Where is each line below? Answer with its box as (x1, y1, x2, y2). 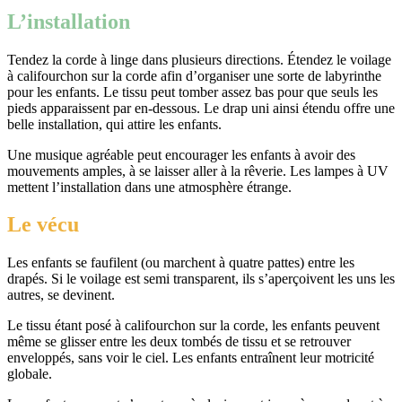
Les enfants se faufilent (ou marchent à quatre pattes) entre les (7, 255, 354, 271)
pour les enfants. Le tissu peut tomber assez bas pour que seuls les (7, 83, 378, 100)
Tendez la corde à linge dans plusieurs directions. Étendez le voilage (7, 51, 391, 67)
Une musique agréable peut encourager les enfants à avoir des (7, 146, 355, 162)
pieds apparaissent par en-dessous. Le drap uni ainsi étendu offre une (7, 100, 395, 116)
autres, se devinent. (7, 287, 115, 303)
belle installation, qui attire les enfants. (7, 116, 222, 132)
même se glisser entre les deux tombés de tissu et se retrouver (7, 334, 351, 350)
